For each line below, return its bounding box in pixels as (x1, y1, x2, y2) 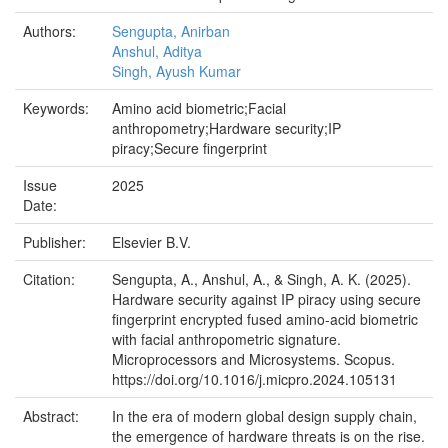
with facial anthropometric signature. (112, 329, 341, 350)
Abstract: (23, 406, 83, 427)
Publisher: (23, 232, 90, 253)
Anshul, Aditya (112, 41, 202, 62)
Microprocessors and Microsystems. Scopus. (112, 349, 395, 370)
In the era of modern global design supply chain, (112, 406, 417, 427)
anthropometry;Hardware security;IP (112, 118, 341, 139)
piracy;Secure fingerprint (112, 138, 267, 159)
